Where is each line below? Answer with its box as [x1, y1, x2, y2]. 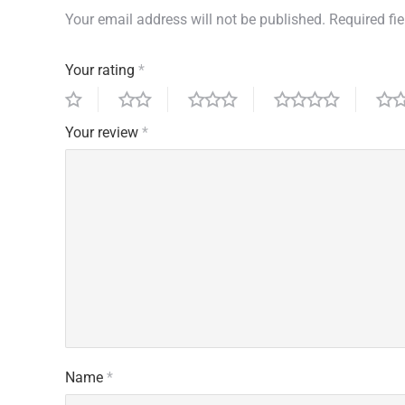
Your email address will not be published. [65, 10, 325, 28]
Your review [65, 123, 142, 141]
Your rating [65, 61, 138, 79]
